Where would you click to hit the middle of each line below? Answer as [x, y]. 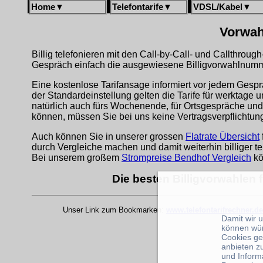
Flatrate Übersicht [222, 136]
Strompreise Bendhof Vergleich [186, 158]
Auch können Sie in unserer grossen [109, 136]
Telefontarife [138, 7]
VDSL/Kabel [218, 7]
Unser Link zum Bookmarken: [114, 210]
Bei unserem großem [77, 158]
